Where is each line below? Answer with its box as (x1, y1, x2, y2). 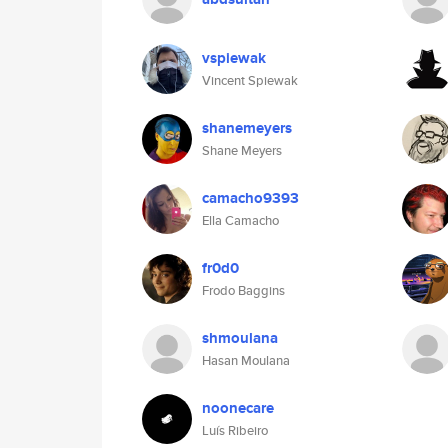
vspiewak (202, 47, 266, 69)
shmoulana (202, 327, 278, 349)
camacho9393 (202, 187, 299, 209)
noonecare (202, 397, 274, 419)
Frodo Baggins (202, 281, 285, 300)
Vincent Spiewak (202, 71, 298, 90)
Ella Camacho (202, 211, 279, 230)
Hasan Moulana (202, 351, 290, 370)
